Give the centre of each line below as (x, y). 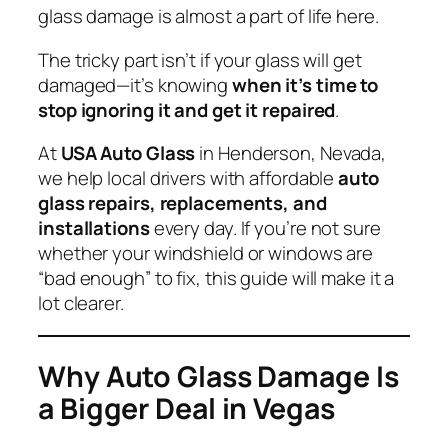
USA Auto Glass (128, 153)
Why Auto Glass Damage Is (218, 376)
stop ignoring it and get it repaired (187, 109)
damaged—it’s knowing (135, 84)
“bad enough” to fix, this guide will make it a (216, 278)
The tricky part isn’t (119, 59)
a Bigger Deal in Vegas (186, 408)
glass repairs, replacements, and (182, 203)
